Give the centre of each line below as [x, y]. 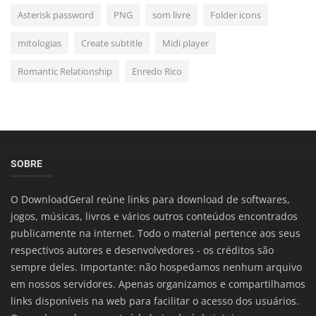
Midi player [186, 43]
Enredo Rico [157, 71]
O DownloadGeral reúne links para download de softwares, [150, 199]
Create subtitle [112, 43]
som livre [171, 14]
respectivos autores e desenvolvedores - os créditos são [142, 250]
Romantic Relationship [65, 71]
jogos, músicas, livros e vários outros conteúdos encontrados [154, 216]
